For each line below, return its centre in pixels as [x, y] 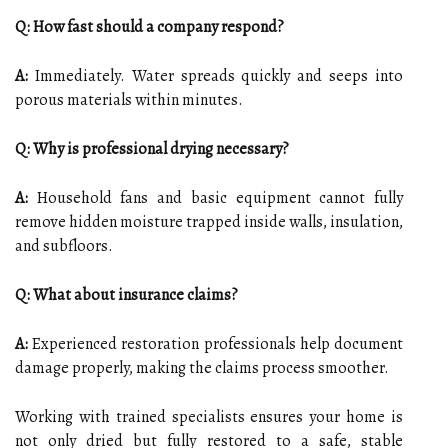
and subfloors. [64, 245]
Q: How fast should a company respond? [149, 26]
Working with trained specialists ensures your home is [209, 416]
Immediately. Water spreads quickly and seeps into [215, 75]
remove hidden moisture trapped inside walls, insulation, [209, 221]
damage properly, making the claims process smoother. [202, 367]
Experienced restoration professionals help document [215, 343]
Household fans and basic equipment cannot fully [215, 197]
